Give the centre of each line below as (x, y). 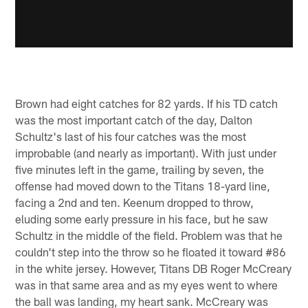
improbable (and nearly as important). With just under (146, 153)
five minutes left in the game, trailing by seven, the (140, 169)
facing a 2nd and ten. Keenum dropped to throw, (135, 202)
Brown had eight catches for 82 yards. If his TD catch (147, 103)
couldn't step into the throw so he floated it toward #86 (151, 252)
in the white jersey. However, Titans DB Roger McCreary (154, 268)
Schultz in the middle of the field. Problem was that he (149, 235)
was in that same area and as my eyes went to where (147, 285)
